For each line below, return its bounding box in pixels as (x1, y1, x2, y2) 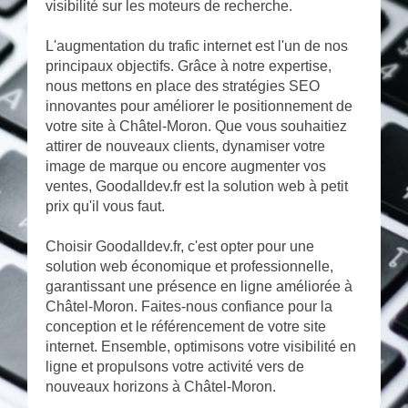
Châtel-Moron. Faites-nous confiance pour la (46, 299, 332, 315)
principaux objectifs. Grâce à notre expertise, (46, 58, 331, 75)
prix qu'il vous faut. (46, 199, 165, 215)
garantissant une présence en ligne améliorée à (46, 279, 352, 295)
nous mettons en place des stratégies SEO (46, 78, 320, 95)
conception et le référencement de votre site (46, 319, 326, 335)
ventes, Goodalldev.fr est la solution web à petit (46, 178, 348, 195)
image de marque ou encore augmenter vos (46, 158, 326, 175)
